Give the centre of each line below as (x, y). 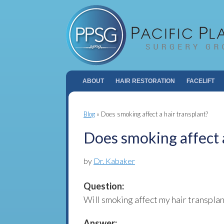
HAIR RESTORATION (145, 81)
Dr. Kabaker (114, 161)
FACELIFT (200, 81)
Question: (104, 186)
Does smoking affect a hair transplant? (154, 114)
